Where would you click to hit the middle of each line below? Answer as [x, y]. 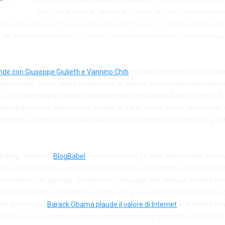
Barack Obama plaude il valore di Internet [112, 204]
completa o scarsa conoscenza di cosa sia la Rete [102, 96]
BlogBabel [69, 156]
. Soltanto [36, 156]
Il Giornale [139, 23]
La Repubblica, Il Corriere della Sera [64, 23]
